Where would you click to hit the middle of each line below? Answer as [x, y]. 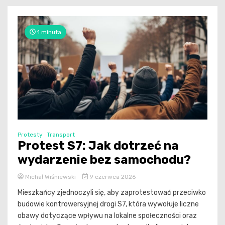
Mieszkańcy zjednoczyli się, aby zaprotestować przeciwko [112, 192]
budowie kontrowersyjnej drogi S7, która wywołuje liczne [108, 204]
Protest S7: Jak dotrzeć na [98, 145]
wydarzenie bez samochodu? [104, 159]
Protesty [30, 134]
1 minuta [48, 32]
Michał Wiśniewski [50, 177]
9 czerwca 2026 [111, 177]
